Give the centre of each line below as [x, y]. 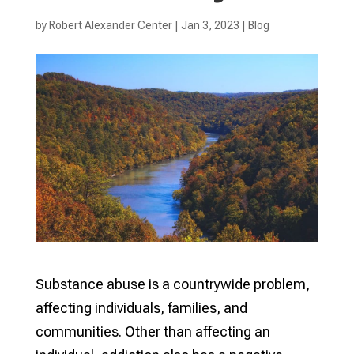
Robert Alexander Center [110, 25]
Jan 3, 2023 [210, 25]
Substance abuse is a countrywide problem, [172, 284]
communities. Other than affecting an [153, 332]
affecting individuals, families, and [141, 308]
